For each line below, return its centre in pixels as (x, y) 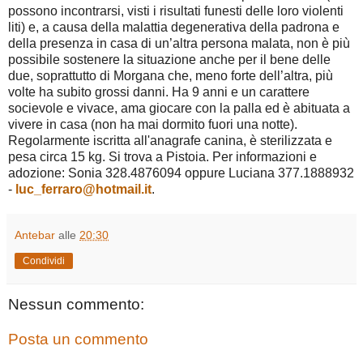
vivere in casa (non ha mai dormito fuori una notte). (153, 124)
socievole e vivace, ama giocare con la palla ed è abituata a (179, 108)
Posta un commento (78, 340)
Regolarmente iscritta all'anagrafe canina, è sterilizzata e (170, 140)
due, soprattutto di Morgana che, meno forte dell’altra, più (171, 75)
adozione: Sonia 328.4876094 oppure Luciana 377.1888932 (181, 173)
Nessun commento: (76, 304)
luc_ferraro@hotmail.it (83, 189)
